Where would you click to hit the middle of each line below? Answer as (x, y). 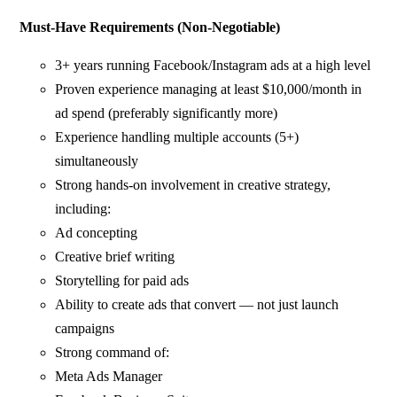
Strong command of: (113, 352)
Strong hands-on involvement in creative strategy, (193, 184)
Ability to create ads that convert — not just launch (197, 304)
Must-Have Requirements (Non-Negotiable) (150, 27)
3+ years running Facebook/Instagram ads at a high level (213, 65)
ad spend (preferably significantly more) (167, 113)
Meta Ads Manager (109, 376)
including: (83, 208)
